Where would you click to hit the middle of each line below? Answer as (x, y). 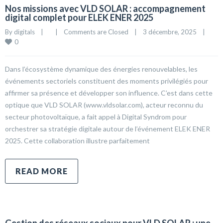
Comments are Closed (96, 32)
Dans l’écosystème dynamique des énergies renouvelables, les (101, 69)
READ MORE (42, 171)
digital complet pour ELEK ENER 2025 (79, 17)
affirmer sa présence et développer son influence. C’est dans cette (109, 93)
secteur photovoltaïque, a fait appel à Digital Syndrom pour (96, 117)
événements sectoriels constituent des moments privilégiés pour (107, 81)
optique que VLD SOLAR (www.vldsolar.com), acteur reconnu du (104, 105)
